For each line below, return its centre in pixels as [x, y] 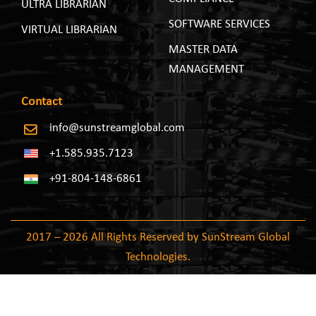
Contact [42, 102]
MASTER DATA [203, 50]
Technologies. [158, 257]
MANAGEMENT [206, 69]
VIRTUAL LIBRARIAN [69, 30]
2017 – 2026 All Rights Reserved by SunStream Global [158, 237]
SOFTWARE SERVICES [219, 24]
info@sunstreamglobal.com [117, 128]
